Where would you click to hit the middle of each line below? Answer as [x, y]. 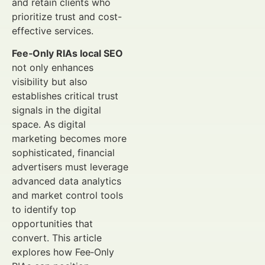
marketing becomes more [69, 139]
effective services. [53, 31]
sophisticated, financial [63, 153]
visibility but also [50, 82]
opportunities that [52, 224]
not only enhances [53, 68]
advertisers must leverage [70, 167]
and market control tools [67, 195]
